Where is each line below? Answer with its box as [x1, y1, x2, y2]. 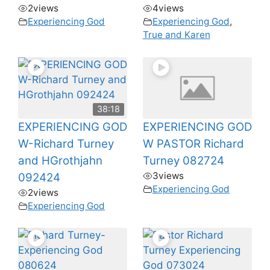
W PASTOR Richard [142, 136, 244, 151]
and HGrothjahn [18, 153, 102, 168]
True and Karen [142, 29, 210, 41]
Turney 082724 [142, 153, 224, 168]
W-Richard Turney [18, 136, 114, 151]
